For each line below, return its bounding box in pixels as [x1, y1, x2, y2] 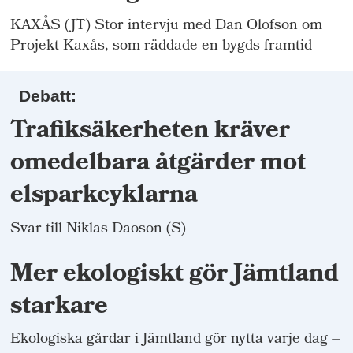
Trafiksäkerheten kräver [10, 110, 291, 153]
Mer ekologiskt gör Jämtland [10, 254, 340, 296]
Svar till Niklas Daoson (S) [10, 217, 187, 242]
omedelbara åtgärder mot [10, 143, 307, 185]
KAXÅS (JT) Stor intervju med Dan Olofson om [10, 13, 323, 39]
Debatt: [18, 86, 76, 105]
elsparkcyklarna [10, 175, 199, 217]
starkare [10, 286, 109, 329]
